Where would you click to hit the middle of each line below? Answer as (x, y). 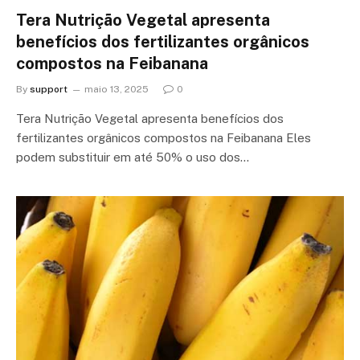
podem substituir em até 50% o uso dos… (133, 157)
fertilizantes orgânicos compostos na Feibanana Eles (164, 138)
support (49, 89)
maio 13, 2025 (117, 89)
